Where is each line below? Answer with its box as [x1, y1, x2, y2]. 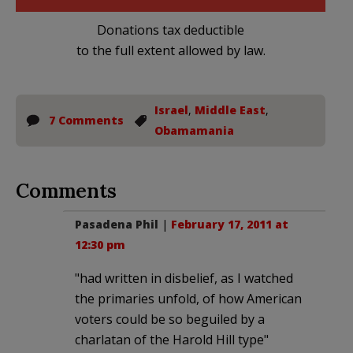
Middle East [195, 102, 266, 117]
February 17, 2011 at [171, 216, 288, 232]
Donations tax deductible [97, 20, 244, 39]
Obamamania [154, 122, 234, 138]
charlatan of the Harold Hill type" [75, 330, 269, 348]
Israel [154, 102, 188, 117]
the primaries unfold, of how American [75, 289, 302, 307]
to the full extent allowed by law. [76, 41, 266, 59]
